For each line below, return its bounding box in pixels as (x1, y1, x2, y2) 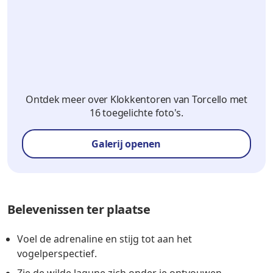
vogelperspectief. (17, 246, 97, 260)
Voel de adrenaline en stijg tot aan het (17, 232, 192, 246)
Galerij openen (91, 136, 161, 151)
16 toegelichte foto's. (90, 106, 183, 120)
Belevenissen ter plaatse (7, 200, 151, 218)
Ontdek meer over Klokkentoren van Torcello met (26, 93, 247, 107)
